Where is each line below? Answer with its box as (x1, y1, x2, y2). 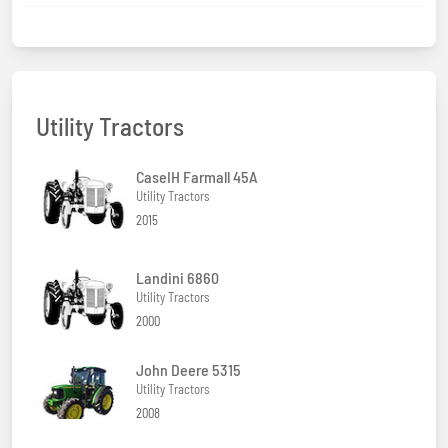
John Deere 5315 (136, 360, 241, 380)
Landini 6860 (136, 267, 219, 287)
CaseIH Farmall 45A (136, 167, 258, 187)
